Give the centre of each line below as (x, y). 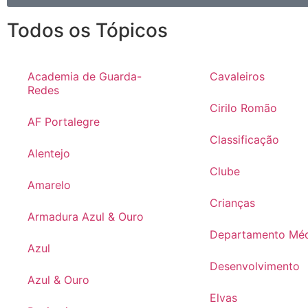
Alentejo (49, 154)
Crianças (232, 203)
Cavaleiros (237, 77)
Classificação (244, 140)
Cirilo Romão (243, 108)
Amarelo (49, 185)
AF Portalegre (64, 122)
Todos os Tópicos (87, 31)
